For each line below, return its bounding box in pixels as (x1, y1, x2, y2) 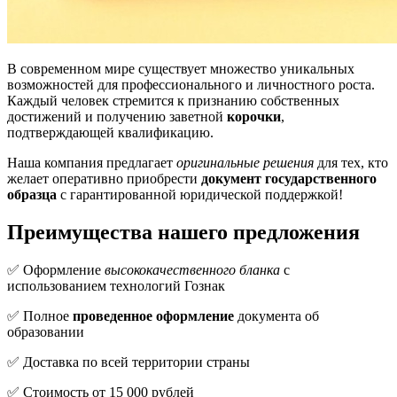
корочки (227, 108, 281, 124)
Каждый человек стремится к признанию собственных (7, 92, 339, 108)
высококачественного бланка (105, 261, 280, 277)
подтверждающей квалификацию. (7, 124, 214, 140)
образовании (7, 323, 84, 339)
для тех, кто (314, 154, 388, 170)
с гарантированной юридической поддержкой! (57, 186, 343, 202)
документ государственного (201, 170, 377, 186)
